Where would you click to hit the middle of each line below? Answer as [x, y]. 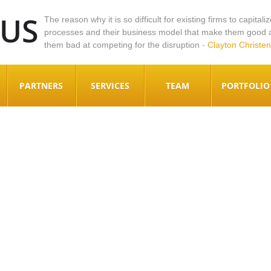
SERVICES [110, 86]
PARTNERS [41, 86]
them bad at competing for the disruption [123, 44]
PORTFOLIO [245, 86]
